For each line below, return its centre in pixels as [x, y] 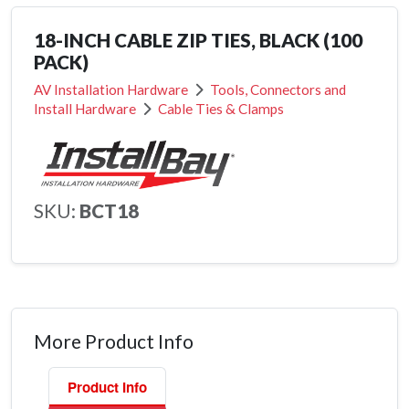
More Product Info [114, 342]
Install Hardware [86, 108]
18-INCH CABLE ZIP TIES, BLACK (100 [198, 40]
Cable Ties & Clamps [221, 108]
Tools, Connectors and [278, 89]
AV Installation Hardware [112, 89]
